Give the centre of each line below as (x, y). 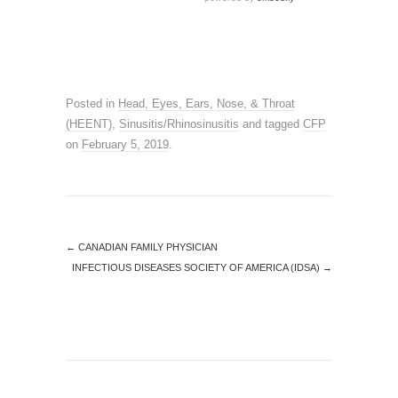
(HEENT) (89, 123)
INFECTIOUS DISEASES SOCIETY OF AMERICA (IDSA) (197, 267)
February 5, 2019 (125, 144)
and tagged (271, 123)
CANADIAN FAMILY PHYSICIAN (147, 247)
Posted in (92, 103)
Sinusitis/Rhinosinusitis (179, 123)
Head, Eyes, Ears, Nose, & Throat (207, 103)
